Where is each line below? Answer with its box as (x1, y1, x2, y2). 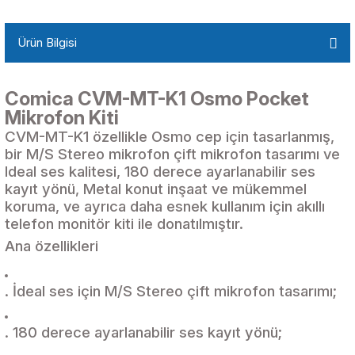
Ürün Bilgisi (17, 34, 77, 50)
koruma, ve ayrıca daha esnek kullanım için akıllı (5, 197, 325, 216)
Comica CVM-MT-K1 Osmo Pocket (5, 86, 309, 110)
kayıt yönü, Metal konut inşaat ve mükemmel (5, 179, 307, 198)
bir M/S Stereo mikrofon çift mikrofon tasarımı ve (5, 144, 340, 163)
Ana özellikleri (5, 236, 98, 255)
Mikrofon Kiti (5, 105, 119, 129)
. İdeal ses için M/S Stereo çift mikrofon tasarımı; (5, 281, 337, 300)
